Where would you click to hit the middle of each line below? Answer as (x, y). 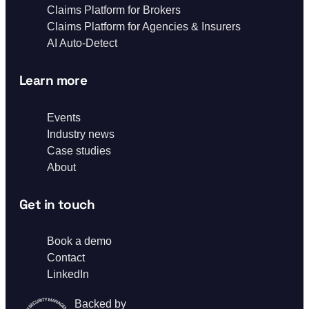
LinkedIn (68, 275)
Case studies (79, 150)
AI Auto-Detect (82, 43)
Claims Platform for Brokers (114, 10)
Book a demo (79, 241)
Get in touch (57, 204)
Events (64, 117)
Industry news (81, 134)
